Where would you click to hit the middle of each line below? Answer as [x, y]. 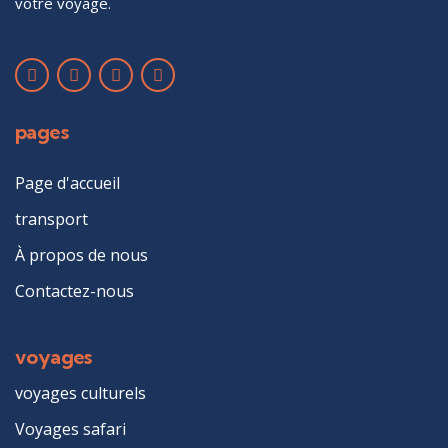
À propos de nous [81, 255]
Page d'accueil [67, 183]
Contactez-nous [74, 291]
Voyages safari [70, 429]
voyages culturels [80, 393]
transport [51, 219]
